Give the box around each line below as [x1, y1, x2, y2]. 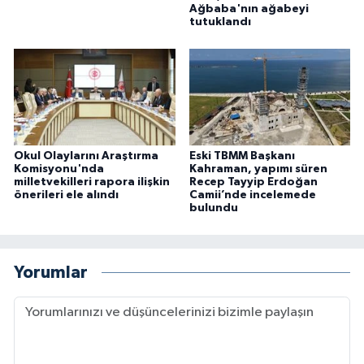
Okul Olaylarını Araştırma [14, 149, 158, 162]
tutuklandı [188, 15, 251, 28]
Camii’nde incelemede [188, 188, 316, 201]
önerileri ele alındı [14, 188, 119, 201]
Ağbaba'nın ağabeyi [188, 2, 309, 15]
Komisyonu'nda [14, 162, 104, 175]
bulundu [188, 201, 238, 214]
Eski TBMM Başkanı [188, 149, 295, 162]
